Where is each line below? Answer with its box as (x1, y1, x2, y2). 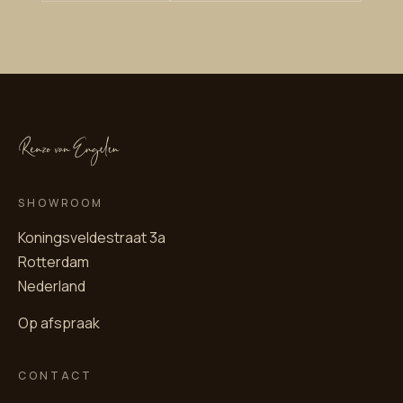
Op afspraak (18, 313, 100, 334)
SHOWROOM (18, 195, 104, 211)
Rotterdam (18, 252, 89, 273)
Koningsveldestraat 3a (18, 228, 166, 248)
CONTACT (18, 368, 94, 384)
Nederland (18, 276, 85, 297)
